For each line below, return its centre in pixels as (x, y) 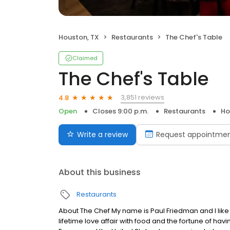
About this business (100, 172)
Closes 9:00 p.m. (120, 111)
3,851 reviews (142, 97)
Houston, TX (79, 37)
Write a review (102, 135)
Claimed (85, 58)
